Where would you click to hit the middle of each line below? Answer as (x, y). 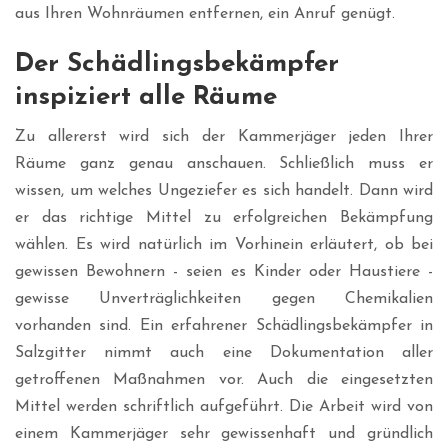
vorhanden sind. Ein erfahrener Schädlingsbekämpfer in (224, 326)
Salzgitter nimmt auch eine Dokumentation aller (224, 353)
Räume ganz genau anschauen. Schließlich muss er (224, 164)
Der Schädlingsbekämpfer (177, 65)
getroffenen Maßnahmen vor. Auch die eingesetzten (224, 380)
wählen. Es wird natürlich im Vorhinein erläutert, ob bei (224, 245)
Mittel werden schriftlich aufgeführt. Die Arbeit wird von (224, 407)
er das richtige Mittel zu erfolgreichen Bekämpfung (224, 218)
